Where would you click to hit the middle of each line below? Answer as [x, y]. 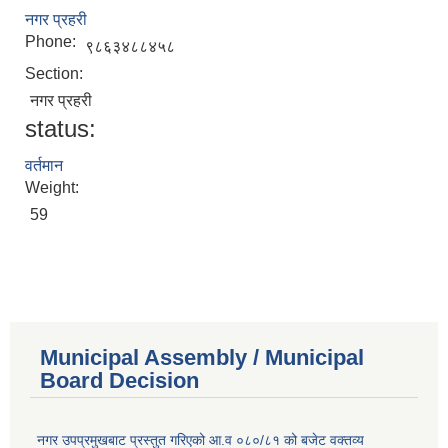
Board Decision [119, 381]
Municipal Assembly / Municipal [202, 358]
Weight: [54, 188]
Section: [56, 74]
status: [60, 129]
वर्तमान [44, 166]
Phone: [52, 42]
